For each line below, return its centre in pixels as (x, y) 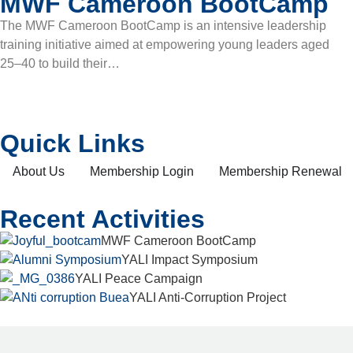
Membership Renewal (281, 171)
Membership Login (142, 171)
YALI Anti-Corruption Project (208, 297)
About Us (39, 171)
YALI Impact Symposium (190, 259)
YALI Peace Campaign (139, 278)
